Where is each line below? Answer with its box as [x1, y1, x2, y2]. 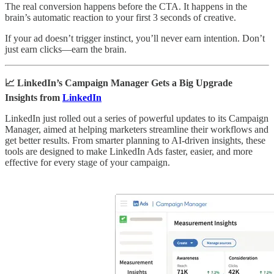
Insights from [5, 92, 62, 103]
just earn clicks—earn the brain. [5, 43, 127, 54]
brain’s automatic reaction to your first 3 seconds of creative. [5, 12, 236, 23]
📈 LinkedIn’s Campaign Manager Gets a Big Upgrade [5, 77, 232, 88]
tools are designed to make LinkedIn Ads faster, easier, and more [5, 146, 253, 157]
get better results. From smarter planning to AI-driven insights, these [5, 135, 265, 146]
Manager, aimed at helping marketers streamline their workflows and [5, 124, 268, 135]
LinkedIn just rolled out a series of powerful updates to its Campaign [5, 113, 268, 124]
